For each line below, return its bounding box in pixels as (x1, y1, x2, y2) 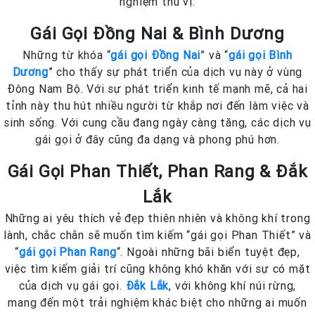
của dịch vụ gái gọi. (18, 278, 126, 293)
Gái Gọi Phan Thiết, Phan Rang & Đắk (7, 161, 308, 182)
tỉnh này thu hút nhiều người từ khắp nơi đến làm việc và (6, 98, 309, 113)
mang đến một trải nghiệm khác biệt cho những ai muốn (8, 295, 307, 310)
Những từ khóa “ (22, 48, 111, 63)
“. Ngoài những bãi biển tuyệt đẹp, (116, 245, 300, 259)
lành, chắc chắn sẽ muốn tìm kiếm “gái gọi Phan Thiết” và (4, 228, 311, 243)
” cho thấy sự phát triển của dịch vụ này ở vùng (48, 65, 303, 79)
